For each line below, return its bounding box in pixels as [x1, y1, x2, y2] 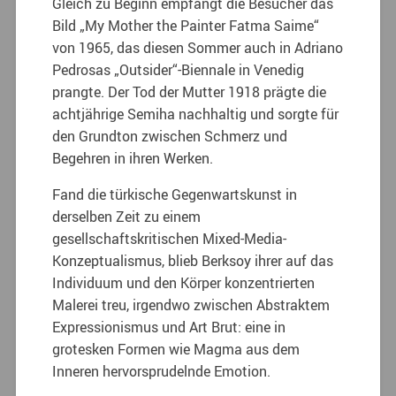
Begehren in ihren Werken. [52, 148, 214, 168]
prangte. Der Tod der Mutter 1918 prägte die [52, 81, 327, 102]
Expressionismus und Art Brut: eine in [52, 316, 286, 337]
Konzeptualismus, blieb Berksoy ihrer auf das [52, 250, 334, 270]
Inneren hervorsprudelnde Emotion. [52, 361, 271, 381]
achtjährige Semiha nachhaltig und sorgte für [52, 103, 339, 124]
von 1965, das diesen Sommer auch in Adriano [52, 37, 344, 57]
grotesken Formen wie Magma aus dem [52, 339, 301, 359]
